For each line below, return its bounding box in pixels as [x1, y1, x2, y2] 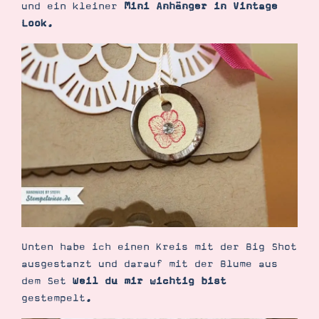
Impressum [66, 80, 112, 89]
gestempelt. [21, 293, 92, 304]
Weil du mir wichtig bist [73, 276, 226, 287]
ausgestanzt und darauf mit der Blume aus [21, 258, 278, 270]
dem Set [21, 276, 73, 287]
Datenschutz [125, 80, 180, 89]
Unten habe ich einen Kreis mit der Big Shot [21, 241, 297, 253]
